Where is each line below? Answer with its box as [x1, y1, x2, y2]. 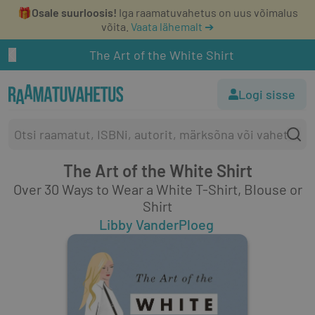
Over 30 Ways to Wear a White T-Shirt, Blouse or [13, 181, 302, 198]
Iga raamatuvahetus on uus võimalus [116, 6, 298, 19]
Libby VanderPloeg [98, 216, 214, 233]
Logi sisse [238, 86, 295, 102]
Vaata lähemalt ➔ [131, 20, 214, 33]
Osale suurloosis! [31, 6, 117, 19]
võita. [101, 20, 129, 33]
